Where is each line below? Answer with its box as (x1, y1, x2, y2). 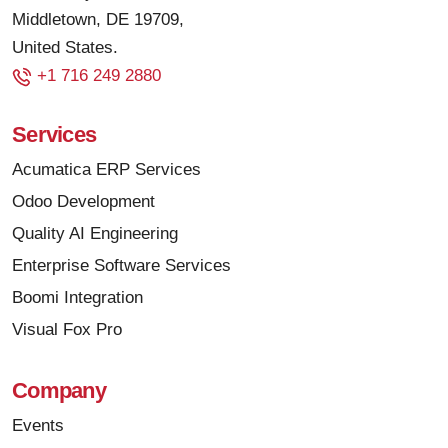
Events (12, 416, 64, 436)
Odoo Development (12, 192, 155, 212)
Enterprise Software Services (12, 256, 231, 276)
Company (12, 378, 106, 404)
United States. (12, 38, 118, 58)
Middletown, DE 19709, (12, 10, 184, 30)
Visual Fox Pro (12, 320, 122, 340)
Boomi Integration (12, 288, 143, 308)
